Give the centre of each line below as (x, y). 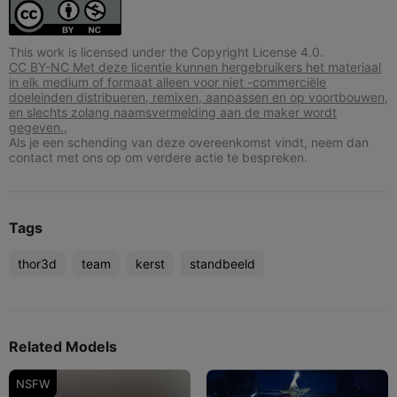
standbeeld (222, 263)
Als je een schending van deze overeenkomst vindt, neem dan (189, 142)
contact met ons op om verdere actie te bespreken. (158, 157)
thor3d (37, 263)
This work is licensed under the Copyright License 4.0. (166, 51)
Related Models (63, 346)
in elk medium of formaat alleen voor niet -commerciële (167, 82)
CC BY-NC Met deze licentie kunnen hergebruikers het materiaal (195, 66)
